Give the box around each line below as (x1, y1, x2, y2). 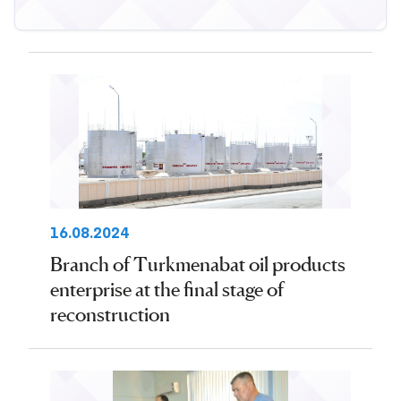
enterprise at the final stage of (50, 277, 284, 301)
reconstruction (50, 303, 170, 326)
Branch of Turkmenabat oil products (50, 252, 346, 276)
